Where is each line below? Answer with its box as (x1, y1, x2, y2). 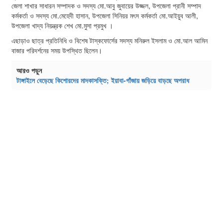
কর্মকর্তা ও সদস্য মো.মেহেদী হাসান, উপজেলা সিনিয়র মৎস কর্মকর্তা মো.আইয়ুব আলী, (11, 10, 198, 20)
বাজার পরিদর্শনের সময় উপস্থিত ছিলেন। (11, 45, 102, 55)
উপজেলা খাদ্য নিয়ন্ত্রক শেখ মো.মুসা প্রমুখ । (11, 20, 113, 30)
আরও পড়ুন (16, 65, 42, 75)
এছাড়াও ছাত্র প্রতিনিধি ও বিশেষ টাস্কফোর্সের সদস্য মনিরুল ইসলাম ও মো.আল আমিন (11, 35, 208, 45)
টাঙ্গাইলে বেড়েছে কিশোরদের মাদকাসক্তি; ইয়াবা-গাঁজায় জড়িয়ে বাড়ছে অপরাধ (16, 75, 191, 85)
